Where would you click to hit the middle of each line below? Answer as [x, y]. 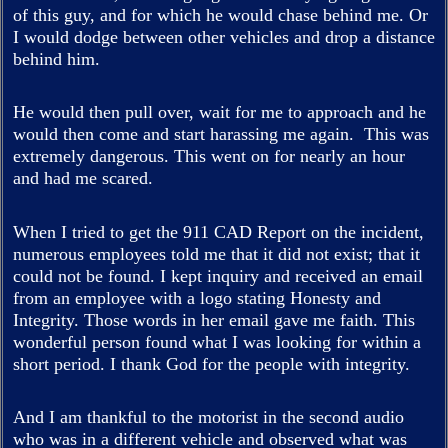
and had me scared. [88, 178]
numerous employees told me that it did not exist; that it [216, 253]
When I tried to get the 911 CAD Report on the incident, [218, 231]
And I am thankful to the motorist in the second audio [208, 417]
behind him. [56, 58]
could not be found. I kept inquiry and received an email [218, 275]
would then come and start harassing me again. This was [221, 134]
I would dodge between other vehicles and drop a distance [224, 36]
